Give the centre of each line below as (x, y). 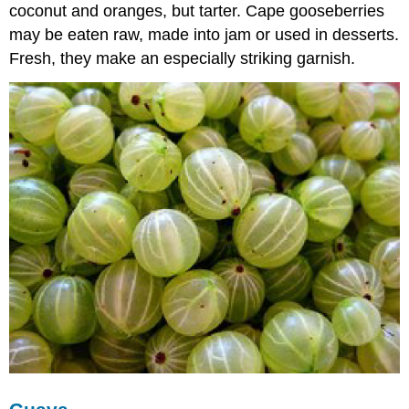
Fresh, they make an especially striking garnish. (183, 59)
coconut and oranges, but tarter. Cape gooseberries (197, 11)
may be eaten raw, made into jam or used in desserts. (204, 35)
